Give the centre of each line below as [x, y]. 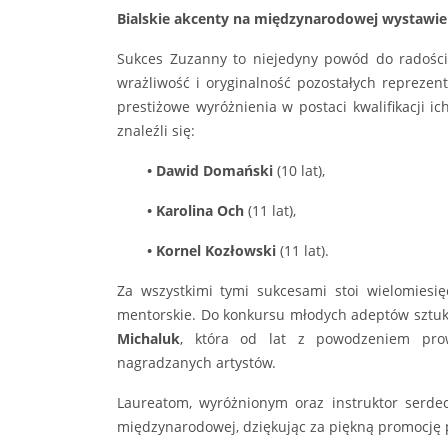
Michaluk [148, 339]
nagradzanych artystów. [196, 363]
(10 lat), [299, 171]
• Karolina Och [195, 211]
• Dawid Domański [210, 171]
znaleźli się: [156, 131]
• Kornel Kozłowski [211, 251]
